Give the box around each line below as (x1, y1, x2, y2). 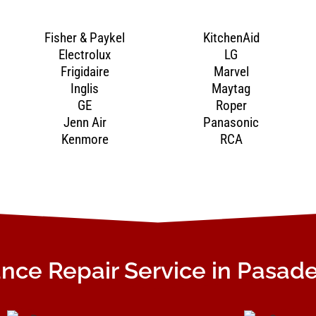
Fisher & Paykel (44, 29, 126, 46)
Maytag (212, 80, 251, 97)
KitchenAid (202, 29, 260, 46)
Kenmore (61, 130, 109, 147)
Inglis (71, 80, 99, 97)
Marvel (213, 63, 249, 80)
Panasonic (203, 114, 260, 130)
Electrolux (59, 46, 111, 63)
